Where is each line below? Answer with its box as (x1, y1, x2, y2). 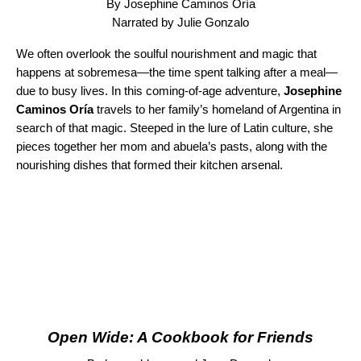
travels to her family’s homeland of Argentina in (93, 102, 341, 117)
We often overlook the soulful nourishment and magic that (16, 47, 317, 61)
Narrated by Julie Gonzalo (112, 15, 249, 30)
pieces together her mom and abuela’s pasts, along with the (16, 139, 327, 154)
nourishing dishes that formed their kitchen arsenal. (16, 158, 286, 172)
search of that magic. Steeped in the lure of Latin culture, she (16, 121, 333, 135)
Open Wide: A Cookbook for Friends (48, 329, 313, 346)
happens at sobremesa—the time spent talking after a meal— (16, 65, 338, 80)
